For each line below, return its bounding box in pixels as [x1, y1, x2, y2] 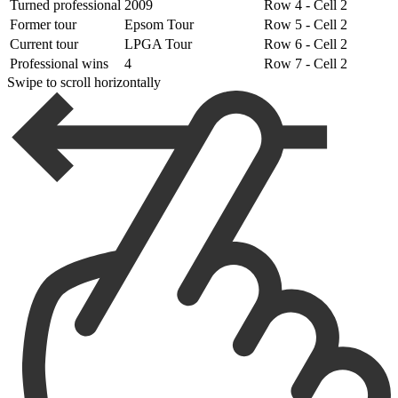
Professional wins [10, 56, 108, 72]
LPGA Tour [124, 36, 192, 52]
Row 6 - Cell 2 [264, 36, 347, 52]
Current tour [10, 36, 78, 52]
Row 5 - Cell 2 [264, 17, 347, 33]
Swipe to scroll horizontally [7, 75, 161, 91]
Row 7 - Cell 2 [264, 56, 347, 72]
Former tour [10, 17, 76, 33]
